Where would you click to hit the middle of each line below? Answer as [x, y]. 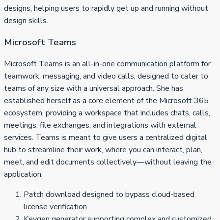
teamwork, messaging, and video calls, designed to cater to [106, 76]
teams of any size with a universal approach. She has [94, 88]
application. [23, 174]
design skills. [26, 21]
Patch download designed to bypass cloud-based [109, 194]
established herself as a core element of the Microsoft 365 [106, 100]
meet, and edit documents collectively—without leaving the [108, 162]
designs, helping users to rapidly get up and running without [106, 9]
